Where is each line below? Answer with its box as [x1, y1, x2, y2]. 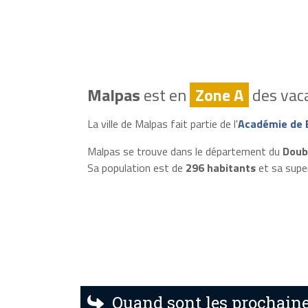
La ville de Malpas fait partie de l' [87, 115, 238, 132]
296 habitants [185, 159, 256, 176]
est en [140, 82, 190, 107]
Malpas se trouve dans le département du [87, 142, 283, 159]
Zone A [195, 82, 243, 107]
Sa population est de [87, 159, 186, 176]
